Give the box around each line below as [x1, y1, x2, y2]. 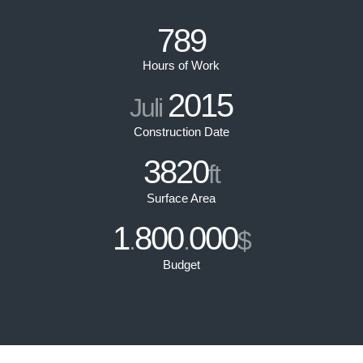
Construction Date [133, 125, 229, 139]
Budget [162, 258, 200, 271]
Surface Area [147, 191, 216, 205]
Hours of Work [143, 58, 220, 72]
